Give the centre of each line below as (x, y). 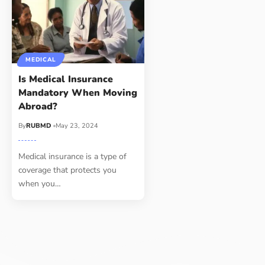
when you (37, 183)
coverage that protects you (68, 170)
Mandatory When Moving (78, 93)
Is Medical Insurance (66, 79)
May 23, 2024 (77, 125)
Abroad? (38, 106)
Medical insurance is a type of (73, 156)
